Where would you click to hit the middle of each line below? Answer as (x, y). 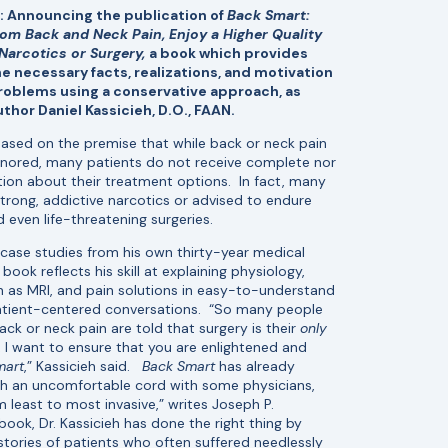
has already (255, 365)
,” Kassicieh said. (83, 365)
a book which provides (228, 52)
